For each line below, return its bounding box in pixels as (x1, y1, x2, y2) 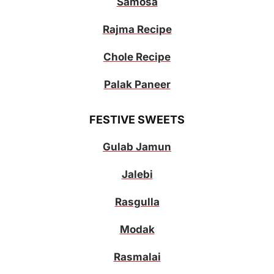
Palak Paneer (103, 78, 171, 91)
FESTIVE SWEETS (89, 113, 185, 126)
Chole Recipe (103, 51, 171, 64)
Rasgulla (114, 195, 160, 208)
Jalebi (121, 168, 153, 180)
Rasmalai (113, 250, 161, 263)
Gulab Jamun (103, 140, 171, 153)
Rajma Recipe (102, 23, 172, 36)
